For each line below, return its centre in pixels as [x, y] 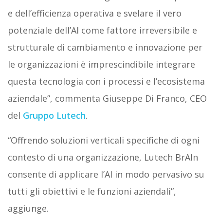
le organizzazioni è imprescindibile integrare [101, 64]
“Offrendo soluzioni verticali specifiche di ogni [103, 140]
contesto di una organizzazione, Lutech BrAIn [103, 157]
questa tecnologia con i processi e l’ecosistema [106, 82]
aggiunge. [28, 209]
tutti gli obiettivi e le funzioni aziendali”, [92, 191]
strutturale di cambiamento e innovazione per [105, 47]
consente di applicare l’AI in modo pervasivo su [106, 174]
